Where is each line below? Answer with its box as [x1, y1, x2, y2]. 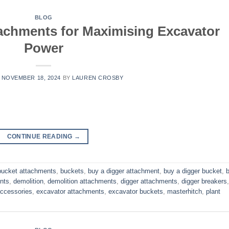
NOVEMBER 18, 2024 [1, 75, 61, 81]
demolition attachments [48, 177, 117, 185]
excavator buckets [108, 187, 163, 195]
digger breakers [181, 177, 227, 185]
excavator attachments [36, 187, 104, 195]
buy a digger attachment [88, 167, 159, 175]
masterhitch [167, 187, 202, 195]
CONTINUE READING [7, 132, 74, 140]
